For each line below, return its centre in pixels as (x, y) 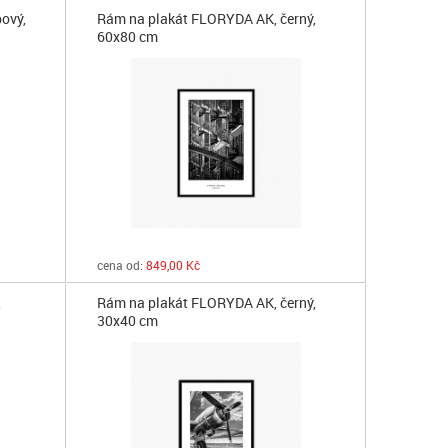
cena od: (119, 265)
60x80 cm (127, 36)
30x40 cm (127, 320)
